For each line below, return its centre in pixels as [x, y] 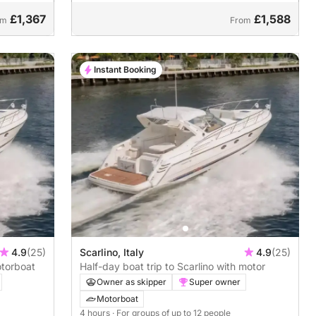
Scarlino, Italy [112, 252]
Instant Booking [126, 69]
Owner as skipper [132, 281]
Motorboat [118, 298]
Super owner [215, 281]
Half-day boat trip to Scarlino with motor [173, 266]
